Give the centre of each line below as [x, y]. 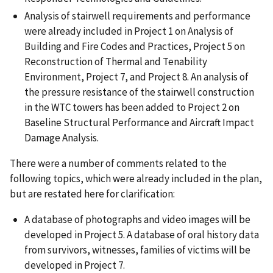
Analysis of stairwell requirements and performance [137, 16]
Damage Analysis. [62, 137]
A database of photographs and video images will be [137, 219]
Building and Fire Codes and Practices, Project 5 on [135, 46]
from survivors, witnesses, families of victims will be [137, 250]
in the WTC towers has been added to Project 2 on [132, 107]
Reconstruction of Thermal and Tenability [116, 61]
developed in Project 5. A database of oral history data [142, 234]
